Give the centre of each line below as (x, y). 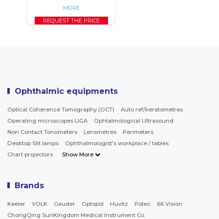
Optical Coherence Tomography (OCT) (61, 109)
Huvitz (119, 204)
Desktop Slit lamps (33, 143)
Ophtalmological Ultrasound (134, 121)
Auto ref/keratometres (152, 109)
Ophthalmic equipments (66, 91)
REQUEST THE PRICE (71, 21)
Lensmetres (100, 132)
